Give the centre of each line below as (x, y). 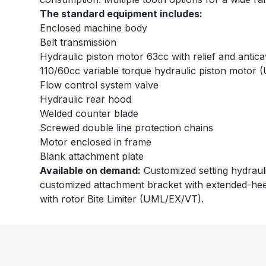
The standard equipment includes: (121, 14)
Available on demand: (91, 171)
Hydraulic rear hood (86, 99)
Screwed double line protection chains (127, 128)
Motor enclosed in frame (96, 142)
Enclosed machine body (94, 28)
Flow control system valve (99, 85)
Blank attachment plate (92, 156)
